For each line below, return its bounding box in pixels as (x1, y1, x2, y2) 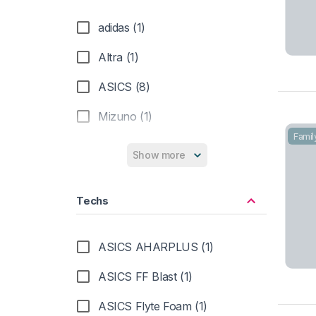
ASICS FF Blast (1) (98, 269, 193, 284)
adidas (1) (98, 20, 145, 35)
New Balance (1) (98, 139, 182, 154)
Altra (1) (98, 50, 139, 65)
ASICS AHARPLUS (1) (98, 240, 214, 255)
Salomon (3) (98, 169, 162, 183)
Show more (132, 149, 186, 162)
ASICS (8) (98, 80, 150, 95)
